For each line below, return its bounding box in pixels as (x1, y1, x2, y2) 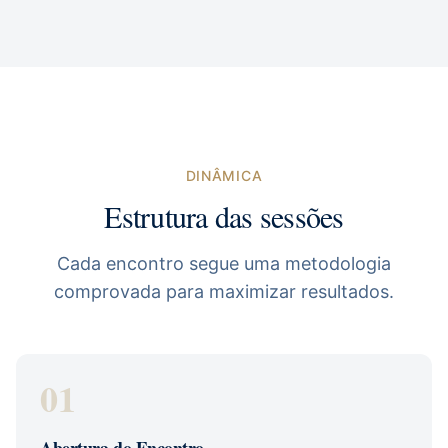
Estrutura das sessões (104, 196, 344, 236)
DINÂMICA (185, 167, 263, 184)
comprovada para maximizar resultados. (54, 281, 394, 302)
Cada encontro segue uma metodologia (57, 253, 391, 274)
